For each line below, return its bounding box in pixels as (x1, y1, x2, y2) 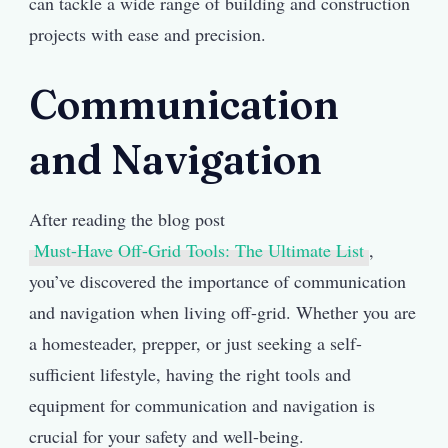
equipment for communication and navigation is (29, 392, 375, 417)
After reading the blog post (29, 206, 225, 231)
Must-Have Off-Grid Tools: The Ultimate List (34, 237, 364, 262)
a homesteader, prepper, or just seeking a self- (29, 330, 362, 355)
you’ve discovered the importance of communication (29, 268, 406, 293)
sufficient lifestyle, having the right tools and (29, 361, 351, 386)
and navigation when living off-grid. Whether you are (29, 299, 416, 324)
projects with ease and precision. (29, 21, 266, 46)
